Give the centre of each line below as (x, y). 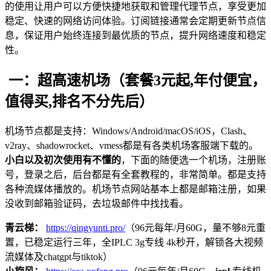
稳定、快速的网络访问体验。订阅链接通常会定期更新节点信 (135, 21)
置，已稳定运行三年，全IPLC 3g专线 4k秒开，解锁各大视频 (134, 242)
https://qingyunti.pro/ (86, 227)
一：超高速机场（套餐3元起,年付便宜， (135, 80)
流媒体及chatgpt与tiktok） (59, 256)
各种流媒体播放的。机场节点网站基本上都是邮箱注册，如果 (135, 189)
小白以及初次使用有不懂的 (63, 160)
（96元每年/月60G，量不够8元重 (195, 227)
